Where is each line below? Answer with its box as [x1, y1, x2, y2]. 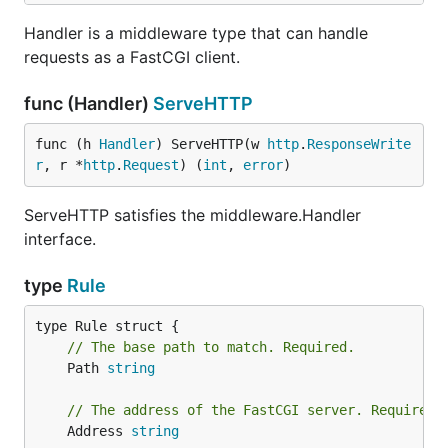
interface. [24, 229, 96, 249]
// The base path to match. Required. [67, 339, 355, 355]
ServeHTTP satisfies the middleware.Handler [24, 205, 361, 225]
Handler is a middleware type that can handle [24, 23, 368, 43]
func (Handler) [24, 93, 153, 114]
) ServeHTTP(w [155, 136, 267, 152]
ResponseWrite [307, 136, 411, 152]
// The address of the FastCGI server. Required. [67, 402, 443, 418]
